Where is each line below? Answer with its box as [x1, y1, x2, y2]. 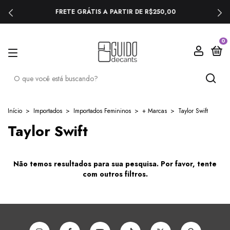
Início [8, 106, 22, 116]
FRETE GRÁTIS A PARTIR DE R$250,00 [54, 7, 176, 16]
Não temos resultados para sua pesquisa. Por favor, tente [13, 159, 217, 169]
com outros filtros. [82, 169, 148, 179]
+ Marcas [142, 106, 167, 116]
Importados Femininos [73, 106, 131, 116]
